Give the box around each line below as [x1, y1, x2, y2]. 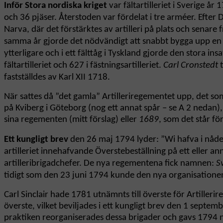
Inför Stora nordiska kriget [4, 1, 107, 11]
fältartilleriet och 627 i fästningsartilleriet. [4, 61, 163, 71]
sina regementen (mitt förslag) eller [4, 115, 139, 125]
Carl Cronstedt [163, 61, 218, 71]
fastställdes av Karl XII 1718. [4, 73, 110, 83]
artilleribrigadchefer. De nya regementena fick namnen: [4, 159, 216, 169]
